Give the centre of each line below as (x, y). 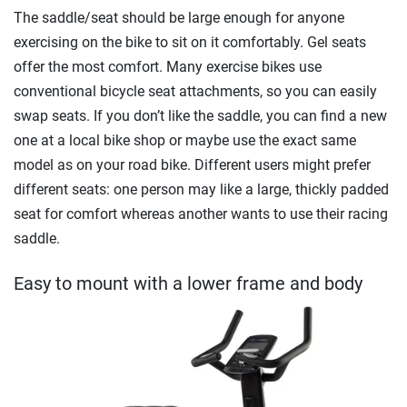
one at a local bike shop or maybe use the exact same (185, 140)
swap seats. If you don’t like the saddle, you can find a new (200, 116)
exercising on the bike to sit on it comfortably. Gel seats (190, 42)
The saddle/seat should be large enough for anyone (179, 18)
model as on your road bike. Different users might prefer (192, 165)
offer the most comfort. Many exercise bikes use (168, 67)
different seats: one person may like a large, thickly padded (201, 189)
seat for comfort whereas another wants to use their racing (201, 214)
